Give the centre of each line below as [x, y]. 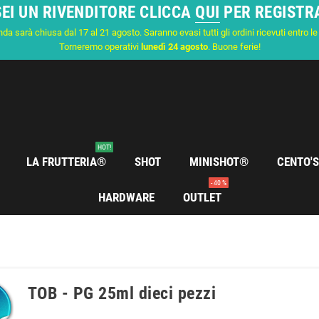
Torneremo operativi [100, 47]
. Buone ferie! [234, 47]
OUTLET [202, 197]
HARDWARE [126, 197]
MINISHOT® [219, 162]
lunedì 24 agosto [174, 47]
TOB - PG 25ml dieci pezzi [122, 293]
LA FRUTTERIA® [66, 162]
